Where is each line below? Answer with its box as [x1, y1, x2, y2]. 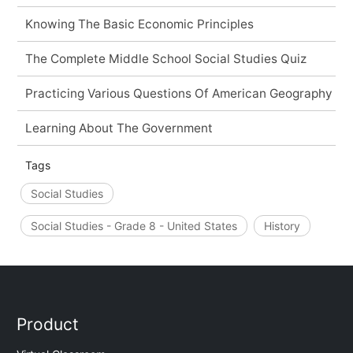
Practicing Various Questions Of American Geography [24, 85, 333, 101]
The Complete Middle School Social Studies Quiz [24, 50, 307, 66]
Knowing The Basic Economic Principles [24, 16, 254, 32]
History [263, 218, 300, 232]
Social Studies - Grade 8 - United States [30, 218, 237, 232]
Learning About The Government [24, 120, 213, 136]
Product [17, 314, 80, 335]
